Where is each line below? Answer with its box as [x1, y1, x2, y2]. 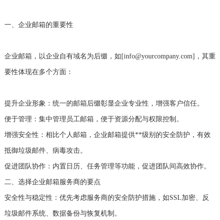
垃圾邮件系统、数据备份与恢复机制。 [4, 210, 121, 218]
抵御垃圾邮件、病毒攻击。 [4, 147, 87, 155]
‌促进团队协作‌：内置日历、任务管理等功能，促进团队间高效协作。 [4, 163, 211, 170]
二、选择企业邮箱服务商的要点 [4, 178, 101, 186]
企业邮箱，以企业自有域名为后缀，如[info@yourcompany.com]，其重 [4, 53, 216, 60]
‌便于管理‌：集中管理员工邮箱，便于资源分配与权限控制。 [4, 115, 183, 123]
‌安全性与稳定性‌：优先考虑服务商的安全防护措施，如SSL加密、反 [4, 194, 209, 202]
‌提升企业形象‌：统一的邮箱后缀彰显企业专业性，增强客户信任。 [4, 100, 204, 108]
